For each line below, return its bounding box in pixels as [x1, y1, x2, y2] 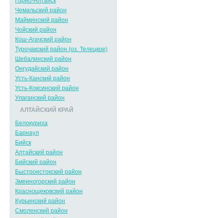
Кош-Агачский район [15, 36, 72, 43]
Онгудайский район [15, 65, 69, 72]
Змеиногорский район [15, 178, 75, 185]
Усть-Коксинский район [15, 85, 79, 91]
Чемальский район [15, 7, 67, 14]
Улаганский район [15, 94, 65, 101]
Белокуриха [15, 120, 48, 127]
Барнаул [15, 129, 39, 136]
